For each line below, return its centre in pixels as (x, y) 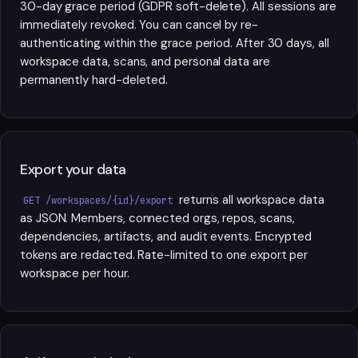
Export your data (73, 169)
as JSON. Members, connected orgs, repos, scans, (157, 219)
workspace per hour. (75, 274)
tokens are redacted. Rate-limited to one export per (164, 255)
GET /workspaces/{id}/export (98, 201)
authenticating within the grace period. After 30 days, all (175, 44)
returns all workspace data (250, 200)
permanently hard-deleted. (94, 80)
